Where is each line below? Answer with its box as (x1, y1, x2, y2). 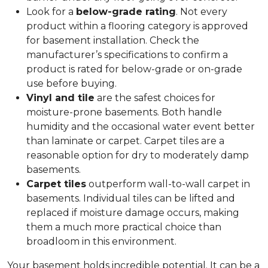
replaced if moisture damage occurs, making (26, 207, 239, 218)
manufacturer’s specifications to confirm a (26, 49, 228, 60)
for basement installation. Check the (26, 35, 199, 46)
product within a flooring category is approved (26, 20, 248, 32)
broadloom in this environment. (26, 236, 179, 247)
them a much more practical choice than (26, 221, 221, 233)
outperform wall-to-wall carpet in (86, 178, 250, 190)
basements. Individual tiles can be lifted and (26, 193, 235, 204)
